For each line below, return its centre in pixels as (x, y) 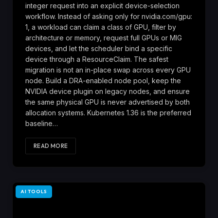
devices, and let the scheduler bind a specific (99, 48)
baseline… (42, 123)
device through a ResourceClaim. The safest (97, 59)
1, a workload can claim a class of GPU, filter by (101, 27)
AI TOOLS (34, 191)
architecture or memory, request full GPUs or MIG (104, 37)
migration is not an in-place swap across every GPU (108, 70)
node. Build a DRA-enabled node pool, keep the (103, 80)
